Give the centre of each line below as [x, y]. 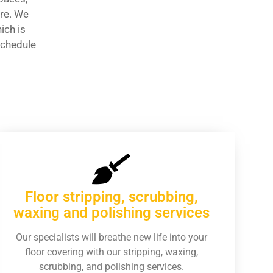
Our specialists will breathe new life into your [111, 237]
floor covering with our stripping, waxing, [111, 252]
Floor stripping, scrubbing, [111, 197]
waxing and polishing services [111, 213]
